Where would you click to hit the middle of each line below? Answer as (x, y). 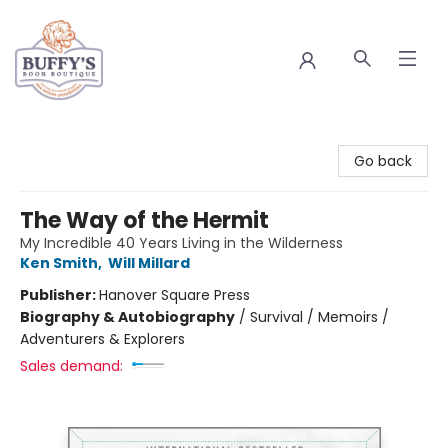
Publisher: (59, 295)
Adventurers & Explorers (102, 339)
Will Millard (149, 263)
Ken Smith (59, 263)
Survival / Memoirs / (319, 317)
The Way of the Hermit (144, 220)
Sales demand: (71, 366)
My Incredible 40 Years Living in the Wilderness (181, 243)
